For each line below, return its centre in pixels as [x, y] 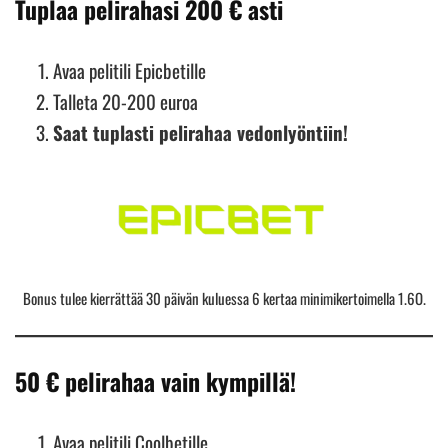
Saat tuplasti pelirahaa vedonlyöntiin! [200, 131]
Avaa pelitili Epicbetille [129, 69]
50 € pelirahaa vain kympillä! [155, 380]
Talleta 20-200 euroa [125, 100]
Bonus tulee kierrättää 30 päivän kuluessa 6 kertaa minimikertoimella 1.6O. [224, 298]
